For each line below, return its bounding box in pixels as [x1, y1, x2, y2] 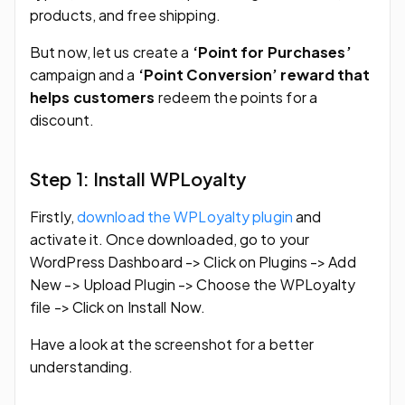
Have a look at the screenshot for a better [30, 334, 315, 353]
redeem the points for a [157, 87, 317, 107]
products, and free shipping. [30, 5, 221, 24]
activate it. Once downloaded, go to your [30, 229, 310, 249]
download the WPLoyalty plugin [76, 206, 293, 226]
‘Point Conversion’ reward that [137, 64, 371, 84]
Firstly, [30, 206, 77, 226]
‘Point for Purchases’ [192, 42, 352, 61]
